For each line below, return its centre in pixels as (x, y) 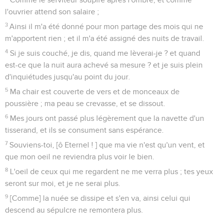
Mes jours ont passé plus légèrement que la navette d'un (107, 118)
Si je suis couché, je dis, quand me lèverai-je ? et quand (105, 53)
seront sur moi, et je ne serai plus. (63, 183)
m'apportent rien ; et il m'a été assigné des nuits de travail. (105, 38)
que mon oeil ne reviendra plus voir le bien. (80, 157)
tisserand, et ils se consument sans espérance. (84, 130)
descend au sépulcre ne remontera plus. (74, 210)
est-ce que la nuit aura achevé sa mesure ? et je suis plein (104, 65)
